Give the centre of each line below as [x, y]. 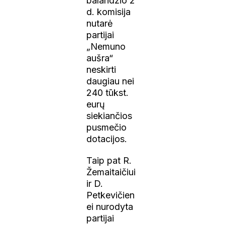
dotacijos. [107, 139]
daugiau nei [110, 81]
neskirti [101, 69]
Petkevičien [111, 195]
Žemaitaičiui [111, 172]
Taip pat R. [109, 160]
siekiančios [109, 116]
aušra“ [100, 58]
